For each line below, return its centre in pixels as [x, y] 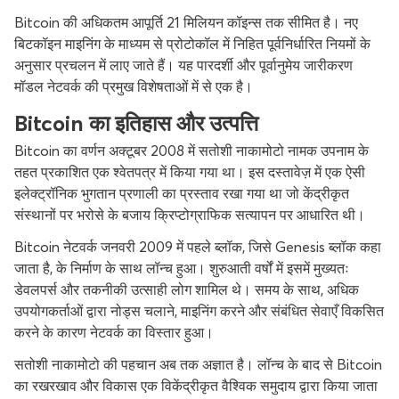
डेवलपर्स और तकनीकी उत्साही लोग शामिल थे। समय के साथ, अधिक [187, 289]
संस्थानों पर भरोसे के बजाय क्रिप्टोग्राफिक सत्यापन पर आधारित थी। [190, 215]
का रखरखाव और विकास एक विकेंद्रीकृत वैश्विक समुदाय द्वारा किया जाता [196, 386]
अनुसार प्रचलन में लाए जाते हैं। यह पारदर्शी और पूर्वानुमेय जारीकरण [183, 65]
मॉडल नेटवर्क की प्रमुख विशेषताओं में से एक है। [134, 86]
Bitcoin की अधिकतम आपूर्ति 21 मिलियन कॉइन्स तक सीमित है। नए [186, 22]
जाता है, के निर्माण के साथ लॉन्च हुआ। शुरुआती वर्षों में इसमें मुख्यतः [182, 268]
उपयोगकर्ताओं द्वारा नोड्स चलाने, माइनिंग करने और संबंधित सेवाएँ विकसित [199, 311]
